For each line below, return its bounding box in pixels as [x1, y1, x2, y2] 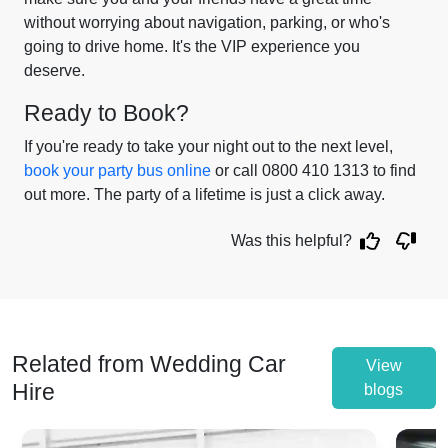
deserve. [24, 62, 85, 79]
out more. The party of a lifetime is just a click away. [24, 186, 385, 203]
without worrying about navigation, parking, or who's [24, 14, 390, 31]
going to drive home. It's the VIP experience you [24, 38, 360, 55]
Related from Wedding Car [12, 351, 286, 377]
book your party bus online [24, 162, 211, 179]
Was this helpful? [231, 232, 352, 249]
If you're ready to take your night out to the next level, [24, 138, 393, 155]
